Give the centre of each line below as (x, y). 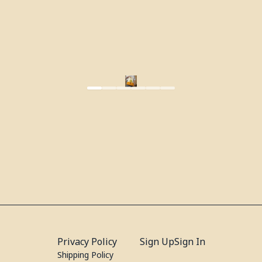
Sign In (189, 242)
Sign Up (157, 242)
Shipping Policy (85, 255)
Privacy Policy (87, 242)
